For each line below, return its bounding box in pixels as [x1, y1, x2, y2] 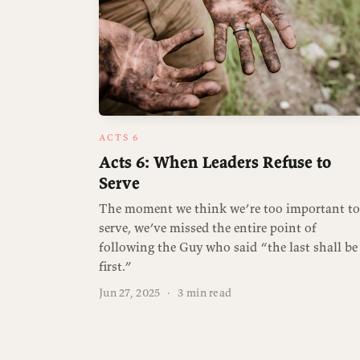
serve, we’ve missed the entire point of [99, 220, 317, 236]
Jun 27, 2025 [99, 285, 161, 301]
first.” [99, 259, 132, 275]
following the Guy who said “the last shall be [99, 239, 358, 256]
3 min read [175, 285, 232, 301]
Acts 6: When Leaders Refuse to [99, 151, 331, 173]
